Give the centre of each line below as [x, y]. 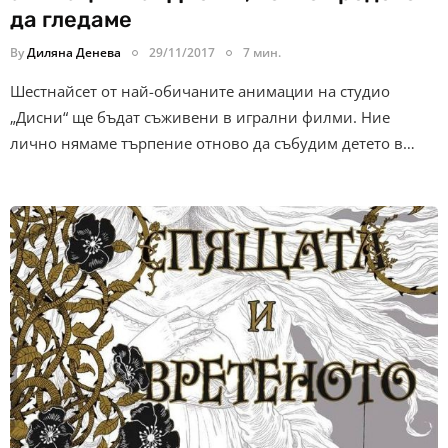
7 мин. [262, 53]
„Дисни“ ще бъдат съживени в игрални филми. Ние [200, 117]
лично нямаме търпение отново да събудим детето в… [212, 143]
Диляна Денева [74, 53]
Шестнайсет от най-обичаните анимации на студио [200, 91]
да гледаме [71, 20]
